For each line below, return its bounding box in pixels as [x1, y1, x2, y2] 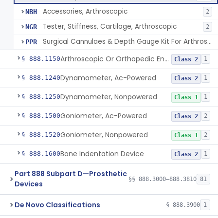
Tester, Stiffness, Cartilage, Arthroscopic [43, 22, 177, 31]
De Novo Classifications [15, 200, 100, 210]
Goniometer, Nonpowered [60, 130, 148, 140]
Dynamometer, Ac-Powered [60, 73, 156, 83]
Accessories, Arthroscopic [43, 7, 127, 16]
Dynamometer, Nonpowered [60, 92, 157, 102]
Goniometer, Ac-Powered [60, 111, 147, 121]
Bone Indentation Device [60, 149, 144, 159]
